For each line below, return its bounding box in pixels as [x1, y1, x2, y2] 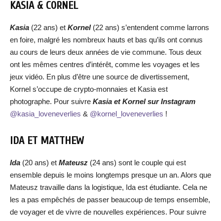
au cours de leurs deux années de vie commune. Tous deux [10, 48, 202, 56]
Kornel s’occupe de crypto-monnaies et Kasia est [10, 85, 168, 93]
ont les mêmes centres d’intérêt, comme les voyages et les [10, 60, 200, 69]
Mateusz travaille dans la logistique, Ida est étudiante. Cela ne [10, 183, 207, 191]
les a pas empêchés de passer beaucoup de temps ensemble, [10, 195, 210, 204]
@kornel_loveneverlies [90, 110, 163, 118]
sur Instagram [147, 97, 195, 106]
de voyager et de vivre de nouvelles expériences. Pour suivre [10, 208, 206, 216]
